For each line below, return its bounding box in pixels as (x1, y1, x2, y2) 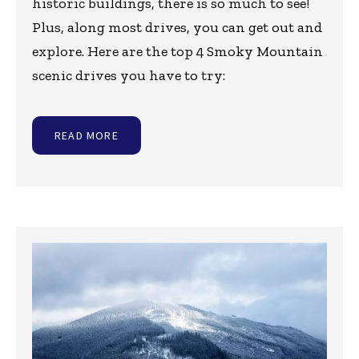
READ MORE (54, 128, 119, 143)
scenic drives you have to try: (32, 67, 225, 85)
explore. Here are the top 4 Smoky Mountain (32, 42, 323, 61)
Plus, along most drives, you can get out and (32, 18, 322, 37)
